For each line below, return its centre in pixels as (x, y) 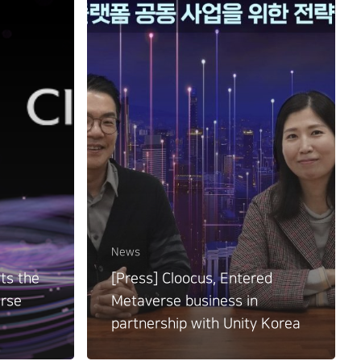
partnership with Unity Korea (205, 323)
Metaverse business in (185, 301)
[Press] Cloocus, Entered (192, 278)
